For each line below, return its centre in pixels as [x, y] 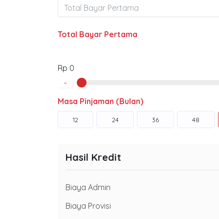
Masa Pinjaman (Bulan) [100, 101]
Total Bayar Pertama [98, 34]
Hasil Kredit [93, 157]
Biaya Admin [88, 187]
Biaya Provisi [88, 206]
